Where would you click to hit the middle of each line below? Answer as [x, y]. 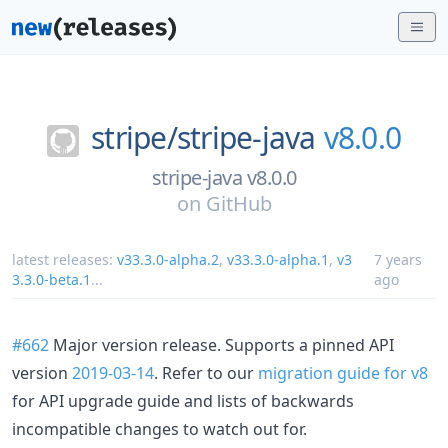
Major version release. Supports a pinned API [221, 344]
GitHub [238, 203]
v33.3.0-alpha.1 [278, 259]
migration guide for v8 [343, 372]
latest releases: [64, 259]
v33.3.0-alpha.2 [168, 259]
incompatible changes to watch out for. [159, 428]
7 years [398, 259]
